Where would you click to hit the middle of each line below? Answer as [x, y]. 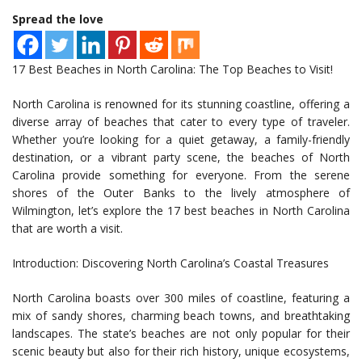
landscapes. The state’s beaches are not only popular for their [181, 334]
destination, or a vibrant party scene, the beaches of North [181, 158]
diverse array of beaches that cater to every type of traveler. [181, 122]
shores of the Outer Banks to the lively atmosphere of [181, 193]
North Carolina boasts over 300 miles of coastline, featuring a [181, 298]
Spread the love [58, 19]
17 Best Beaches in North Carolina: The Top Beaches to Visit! [173, 69]
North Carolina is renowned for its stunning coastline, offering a [181, 104]
